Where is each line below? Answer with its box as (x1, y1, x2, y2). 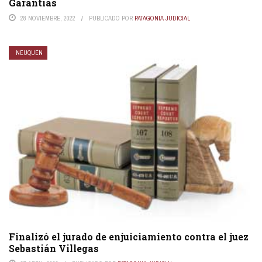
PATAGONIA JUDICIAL (135, 14, 190, 23)
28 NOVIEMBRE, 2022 (20, 14, 75, 23)
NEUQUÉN (16, 49, 43, 57)
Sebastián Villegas (9, 242, 99, 255)
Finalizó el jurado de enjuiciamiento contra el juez (9, 230, 249, 243)
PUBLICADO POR (89, 14, 135, 23)
